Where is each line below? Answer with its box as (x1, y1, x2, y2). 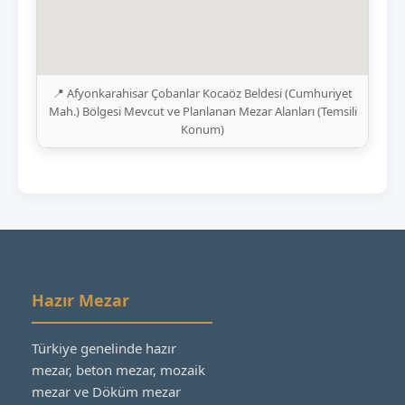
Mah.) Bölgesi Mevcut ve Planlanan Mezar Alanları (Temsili (48, 102, 357, 119)
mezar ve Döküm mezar (32, 381, 181, 400)
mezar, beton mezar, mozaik (32, 360, 205, 379)
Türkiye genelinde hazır (32, 338, 176, 357)
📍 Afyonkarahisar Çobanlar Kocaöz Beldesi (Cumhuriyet (52, 84, 353, 101)
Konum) (181, 120, 224, 137)
